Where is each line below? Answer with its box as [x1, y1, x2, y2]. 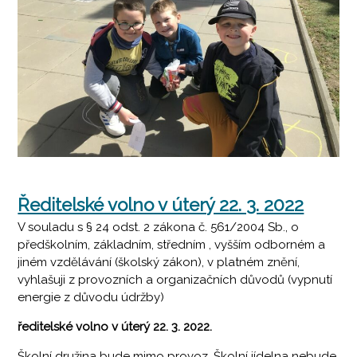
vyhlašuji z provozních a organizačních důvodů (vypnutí [18, 272, 333, 287]
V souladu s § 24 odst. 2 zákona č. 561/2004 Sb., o [18, 219, 300, 234]
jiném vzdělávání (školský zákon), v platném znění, [18, 254, 300, 269]
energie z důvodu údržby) [18, 289, 165, 304]
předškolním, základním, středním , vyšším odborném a [18, 237, 326, 252]
